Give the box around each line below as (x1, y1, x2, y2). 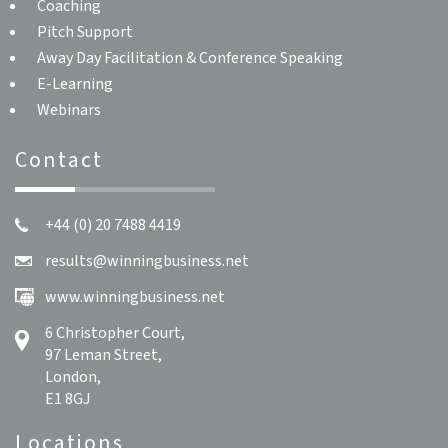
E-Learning (37, 73, 113, 95)
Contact (15, 144, 103, 176)
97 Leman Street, (45, 344, 162, 366)
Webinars (37, 99, 101, 121)
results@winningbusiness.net (45, 250, 249, 272)
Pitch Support (37, 21, 133, 43)
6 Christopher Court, (45, 322, 185, 344)
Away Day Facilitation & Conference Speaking (37, 47, 343, 69)
